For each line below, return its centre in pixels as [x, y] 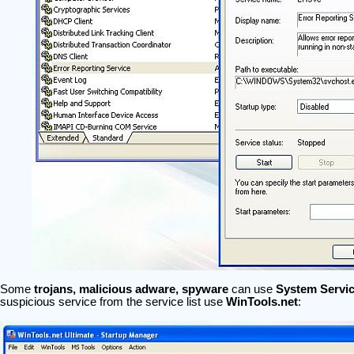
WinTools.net [262, 302]
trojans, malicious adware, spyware [131, 289]
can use [252, 289]
